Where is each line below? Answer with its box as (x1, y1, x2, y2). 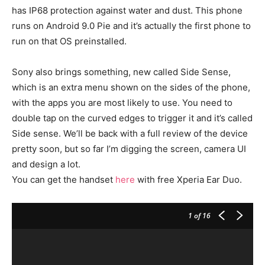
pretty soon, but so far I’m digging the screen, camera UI (12, 143, 246, 154)
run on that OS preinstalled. (12, 35, 127, 47)
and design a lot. (12, 158, 80, 170)
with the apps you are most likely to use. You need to (12, 96, 232, 108)
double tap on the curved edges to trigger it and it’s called (12, 112, 253, 124)
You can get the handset (12, 173, 115, 185)
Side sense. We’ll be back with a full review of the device (12, 127, 248, 139)
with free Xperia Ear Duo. (135, 173, 242, 185)
